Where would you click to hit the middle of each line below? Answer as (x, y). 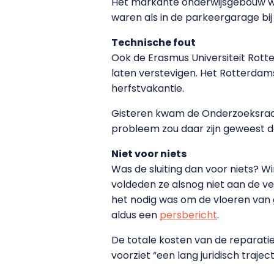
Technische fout (154, 42)
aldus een (135, 215)
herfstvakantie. (148, 88)
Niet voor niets (149, 154)
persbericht (188, 215)
